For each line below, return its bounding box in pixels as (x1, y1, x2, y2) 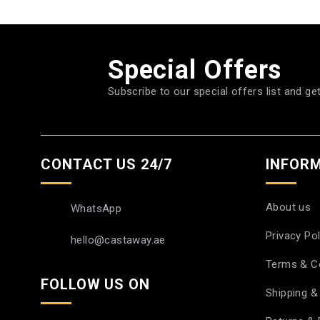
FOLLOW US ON (41, 275, 150, 293)
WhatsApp (71, 201, 122, 215)
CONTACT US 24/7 (41, 155, 172, 173)
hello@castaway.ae (71, 233, 166, 246)
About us (266, 200, 311, 214)
